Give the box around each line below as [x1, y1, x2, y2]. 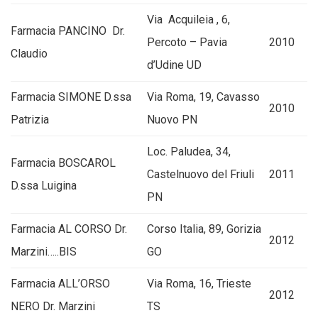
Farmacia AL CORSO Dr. [11, 222, 127, 236]
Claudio [11, 47, 48, 60]
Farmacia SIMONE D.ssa [11, 90, 134, 104]
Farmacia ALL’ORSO [11, 277, 110, 290]
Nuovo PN [147, 113, 197, 126]
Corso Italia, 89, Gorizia [147, 222, 261, 236]
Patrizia [11, 113, 49, 126]
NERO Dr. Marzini [11, 300, 95, 313]
